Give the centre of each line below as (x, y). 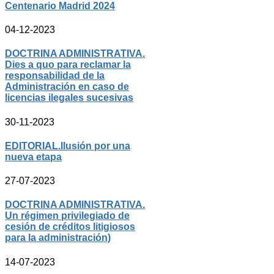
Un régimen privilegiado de (67, 216)
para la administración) (58, 238)
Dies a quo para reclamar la (68, 65)
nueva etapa (33, 157)
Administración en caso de (67, 87)
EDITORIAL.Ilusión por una (68, 146)
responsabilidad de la (55, 76)
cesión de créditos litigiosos (70, 227)
